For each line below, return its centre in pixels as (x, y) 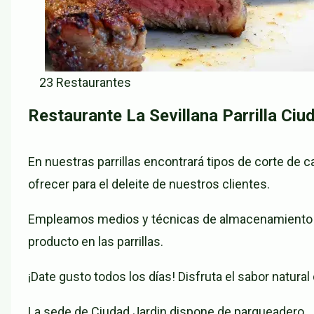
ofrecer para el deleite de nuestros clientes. (149, 184)
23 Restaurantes (85, 83)
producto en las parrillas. (96, 242)
